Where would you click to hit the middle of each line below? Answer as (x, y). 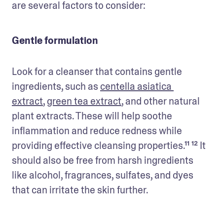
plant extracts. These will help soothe (92, 116)
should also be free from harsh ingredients (103, 160)
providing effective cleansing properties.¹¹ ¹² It (109, 145)
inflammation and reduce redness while (97, 130)
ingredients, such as (56, 86)
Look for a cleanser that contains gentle (97, 71)
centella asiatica (136, 86)
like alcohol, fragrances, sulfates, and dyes (103, 175)
